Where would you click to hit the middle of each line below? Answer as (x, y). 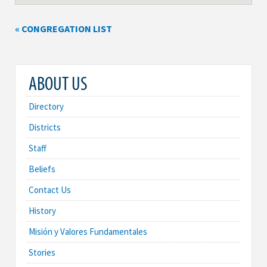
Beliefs (42, 169)
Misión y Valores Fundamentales (88, 231)
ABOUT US (58, 83)
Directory (46, 106)
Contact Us (50, 190)
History (42, 210)
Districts (45, 127)
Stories (42, 252)
